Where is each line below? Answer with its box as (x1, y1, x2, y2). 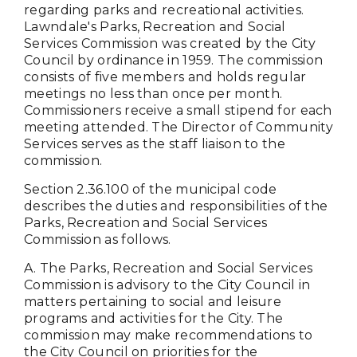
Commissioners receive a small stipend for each (24, 103, 332, 119)
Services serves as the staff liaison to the (24, 136, 285, 152)
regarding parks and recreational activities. (24, 2, 304, 18)
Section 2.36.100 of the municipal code (24, 182, 277, 198)
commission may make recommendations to (24, 328, 313, 343)
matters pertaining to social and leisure (24, 294, 281, 310)
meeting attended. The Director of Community (24, 120, 333, 135)
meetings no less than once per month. (24, 86, 283, 102)
